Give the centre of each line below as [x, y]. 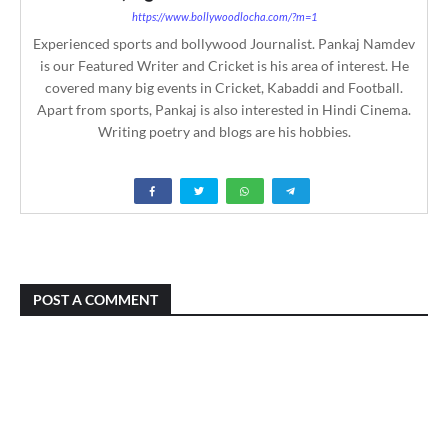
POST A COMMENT [95, 299]
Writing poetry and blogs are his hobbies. [224, 131]
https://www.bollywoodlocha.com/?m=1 [224, 16]
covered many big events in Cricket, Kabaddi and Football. [224, 87]
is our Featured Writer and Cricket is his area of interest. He [224, 65]
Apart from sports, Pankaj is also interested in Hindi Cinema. [224, 109]
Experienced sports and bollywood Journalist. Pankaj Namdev [224, 43]
